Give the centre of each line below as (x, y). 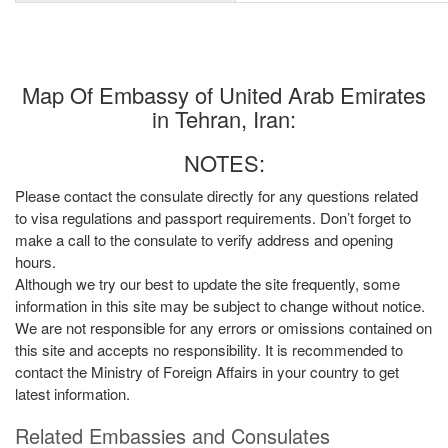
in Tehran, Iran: (224, 118)
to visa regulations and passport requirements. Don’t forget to (213, 217)
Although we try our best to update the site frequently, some (207, 283)
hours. (35, 261)
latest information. (72, 393)
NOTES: (224, 162)
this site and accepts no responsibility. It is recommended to (209, 349)
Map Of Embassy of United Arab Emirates (224, 94)
